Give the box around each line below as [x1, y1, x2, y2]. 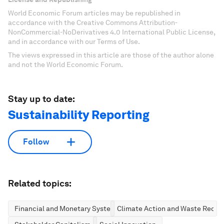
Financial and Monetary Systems [14, 204, 120, 212]
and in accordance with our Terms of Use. [8, 37, 140, 45]
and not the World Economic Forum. [8, 60, 123, 68]
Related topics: [8, 177, 71, 188]
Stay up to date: [8, 93, 75, 104]
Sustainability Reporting [8, 107, 149, 122]
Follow [23, 137, 49, 146]
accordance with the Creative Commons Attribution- [8, 18, 177, 26]
